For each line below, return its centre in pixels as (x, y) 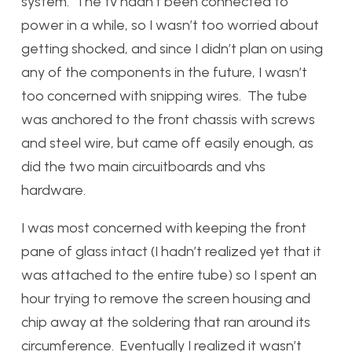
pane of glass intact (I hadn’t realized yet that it (171, 251)
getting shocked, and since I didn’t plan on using (172, 49)
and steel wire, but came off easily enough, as (167, 143)
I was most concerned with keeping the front (164, 228)
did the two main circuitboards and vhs (143, 167)
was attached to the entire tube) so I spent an (169, 275)
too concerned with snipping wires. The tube (164, 96)
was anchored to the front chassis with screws (168, 119)
